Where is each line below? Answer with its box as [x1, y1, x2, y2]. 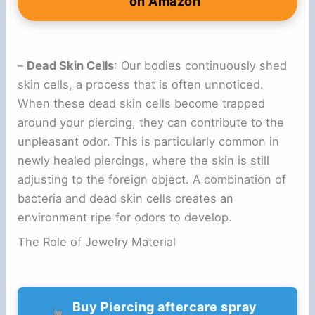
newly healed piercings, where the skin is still [18, 153, 270, 167]
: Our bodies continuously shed [114, 58, 288, 72]
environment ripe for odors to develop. [18, 210, 233, 224]
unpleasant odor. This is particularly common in [18, 134, 280, 148]
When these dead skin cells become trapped [18, 96, 266, 110]
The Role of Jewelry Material [18, 235, 176, 250]
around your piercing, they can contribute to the [18, 115, 285, 129]
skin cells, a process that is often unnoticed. [18, 77, 264, 91]
